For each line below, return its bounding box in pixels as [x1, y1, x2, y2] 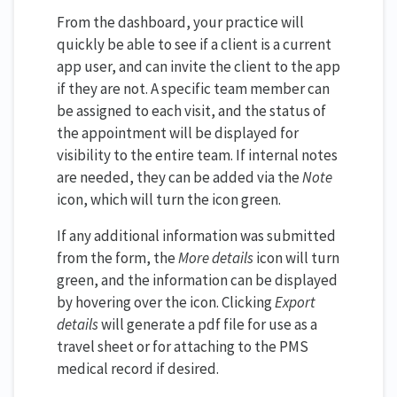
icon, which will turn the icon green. [57, 189, 281, 209]
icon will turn [253, 247, 339, 268]
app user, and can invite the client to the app [57, 56, 340, 76]
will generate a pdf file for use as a [98, 314, 317, 334]
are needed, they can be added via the [57, 167, 302, 187]
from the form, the [57, 247, 178, 268]
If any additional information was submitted [57, 225, 336, 245]
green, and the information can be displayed [57, 269, 338, 290]
